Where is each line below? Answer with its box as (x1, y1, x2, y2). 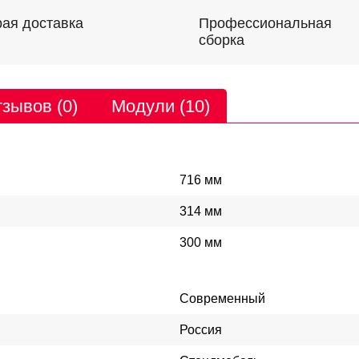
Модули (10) (111, 96, 210, 116)
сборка (199, 32, 244, 48)
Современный (179, 292, 265, 305)
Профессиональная (199, 15, 332, 31)
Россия (179, 323, 222, 337)
